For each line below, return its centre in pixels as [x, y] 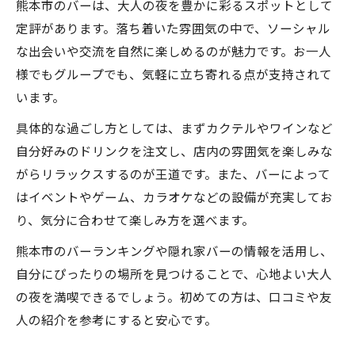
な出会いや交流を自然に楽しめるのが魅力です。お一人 [174, 51]
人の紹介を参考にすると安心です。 [116, 319]
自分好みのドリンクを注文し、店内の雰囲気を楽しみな [174, 151]
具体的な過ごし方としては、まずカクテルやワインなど [174, 128]
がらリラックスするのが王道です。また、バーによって [173, 174]
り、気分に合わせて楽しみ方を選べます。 [135, 219]
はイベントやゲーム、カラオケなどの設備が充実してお [174, 197]
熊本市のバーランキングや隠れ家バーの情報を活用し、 [174, 250]
